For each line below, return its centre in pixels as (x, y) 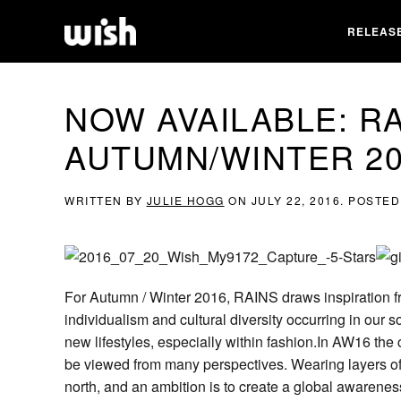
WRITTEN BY (106, 200)
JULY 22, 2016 (295, 200)
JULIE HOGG (185, 200)
